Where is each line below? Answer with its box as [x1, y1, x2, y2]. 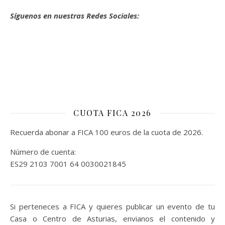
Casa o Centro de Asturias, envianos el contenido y [10, 213, 215, 223]
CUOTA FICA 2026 [73, 107, 152, 118]
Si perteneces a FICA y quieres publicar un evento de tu [10, 201, 215, 211]
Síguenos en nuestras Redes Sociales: [10, 11, 139, 21]
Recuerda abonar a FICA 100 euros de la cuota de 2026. [10, 127, 203, 137]
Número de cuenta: [10, 147, 76, 157]
